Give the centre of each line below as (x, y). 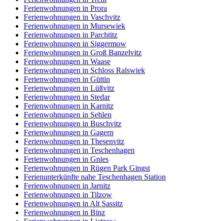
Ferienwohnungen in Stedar (67, 97)
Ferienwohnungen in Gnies (66, 159)
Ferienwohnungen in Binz (64, 212)
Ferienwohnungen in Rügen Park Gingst (87, 168)
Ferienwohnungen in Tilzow (68, 195)
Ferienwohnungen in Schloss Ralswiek (84, 70)
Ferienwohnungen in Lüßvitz (69, 88)
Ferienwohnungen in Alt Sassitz (73, 203)
